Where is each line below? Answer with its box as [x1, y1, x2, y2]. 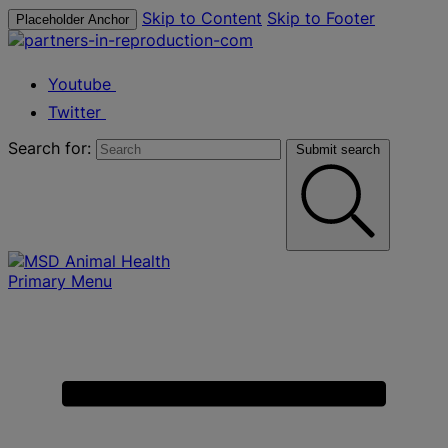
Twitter [48, 102, 101, 122]
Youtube [48, 74, 111, 94]
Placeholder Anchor [16, 12, 129, 27]
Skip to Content [142, 8, 262, 28]
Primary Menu [8, 271, 112, 291]
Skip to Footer [267, 8, 375, 28]
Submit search [296, 142, 380, 157]
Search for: [8, 138, 91, 158]
